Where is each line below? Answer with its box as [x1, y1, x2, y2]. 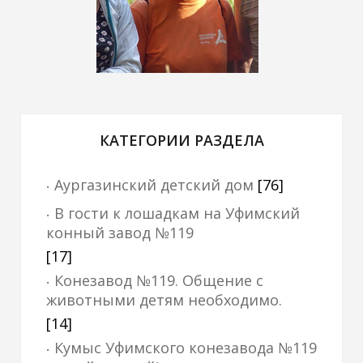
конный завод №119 [46, 223, 194, 242]
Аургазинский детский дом [54, 175, 254, 194]
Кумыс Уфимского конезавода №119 [54, 338, 317, 357]
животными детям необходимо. [46, 290, 282, 310]
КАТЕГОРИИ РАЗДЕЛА [99, 130, 264, 150]
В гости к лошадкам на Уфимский [54, 203, 300, 223]
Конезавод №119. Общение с [54, 271, 263, 290]
